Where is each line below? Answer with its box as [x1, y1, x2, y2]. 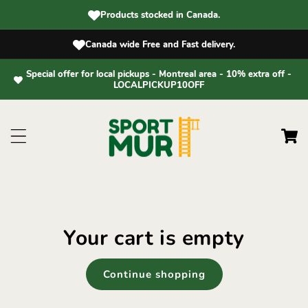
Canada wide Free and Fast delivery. [85, 40, 235, 49]
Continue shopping [102, 267, 206, 281]
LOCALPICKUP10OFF [113, 80, 204, 90]
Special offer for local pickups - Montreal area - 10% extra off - [25, 69, 291, 79]
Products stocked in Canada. [100, 10, 220, 20]
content [36, 20, 78, 34]
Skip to [38, 8, 77, 21]
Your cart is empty [63, 223, 245, 252]
